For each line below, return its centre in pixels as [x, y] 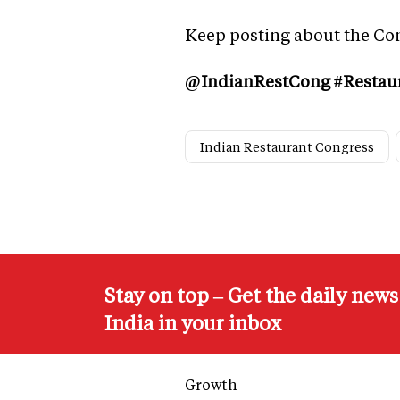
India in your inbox [193, 323]
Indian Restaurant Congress [287, 147]
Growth [211, 385]
